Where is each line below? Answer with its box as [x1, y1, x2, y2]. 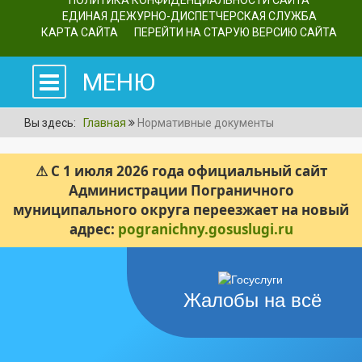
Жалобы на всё [183, 288, 322, 311]
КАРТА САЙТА [41, 26, 118, 39]
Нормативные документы [137, 116, 274, 129]
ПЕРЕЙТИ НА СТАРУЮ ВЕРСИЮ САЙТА [134, 26, 337, 39]
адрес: [69, 219, 118, 238]
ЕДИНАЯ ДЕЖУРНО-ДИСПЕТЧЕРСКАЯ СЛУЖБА [61, 10, 317, 23]
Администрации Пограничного [68, 180, 294, 200]
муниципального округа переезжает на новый [13, 200, 349, 219]
